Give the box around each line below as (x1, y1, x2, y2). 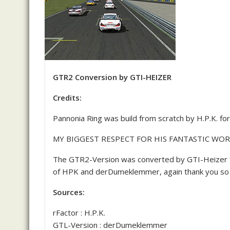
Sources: (53, 187, 85, 197)
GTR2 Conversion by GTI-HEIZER (53, 72, 171, 82)
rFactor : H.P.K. (53, 207, 105, 218)
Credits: (53, 92, 82, 103)
